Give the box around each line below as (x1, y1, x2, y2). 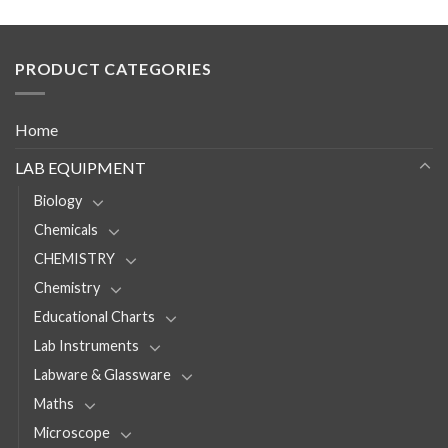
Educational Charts (34, 307, 155, 325)
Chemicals (34, 220, 98, 238)
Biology (34, 191, 82, 209)
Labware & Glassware (34, 365, 171, 383)
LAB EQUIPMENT (15, 157, 146, 177)
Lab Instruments (34, 336, 139, 354)
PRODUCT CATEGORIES (15, 59, 212, 79)
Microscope (34, 423, 110, 441)
